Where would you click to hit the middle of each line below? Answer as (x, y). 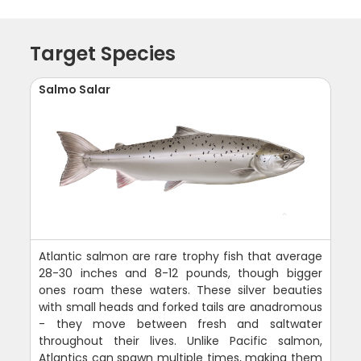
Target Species (103, 53)
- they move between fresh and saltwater (180, 324)
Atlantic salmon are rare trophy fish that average (180, 256)
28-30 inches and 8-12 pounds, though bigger (180, 273)
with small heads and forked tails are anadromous (180, 307)
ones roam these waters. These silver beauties (180, 290)
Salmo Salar (75, 89)
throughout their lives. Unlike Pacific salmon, (180, 340)
